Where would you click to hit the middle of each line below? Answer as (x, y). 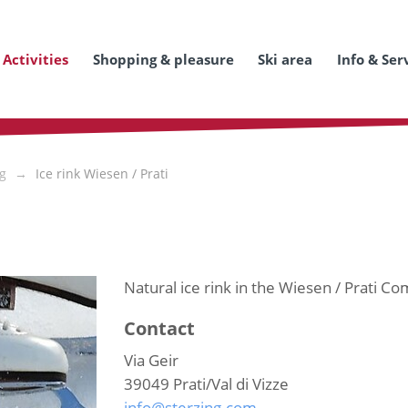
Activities (36, 59)
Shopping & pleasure (163, 59)
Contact (159, 328)
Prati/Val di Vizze (230, 384)
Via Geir (151, 360)
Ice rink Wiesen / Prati (102, 173)
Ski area (285, 59)
